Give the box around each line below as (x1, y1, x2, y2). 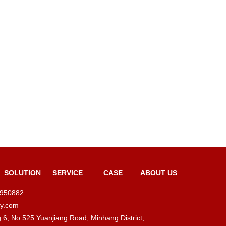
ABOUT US (140, 168, 177, 177)
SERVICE (52, 168, 83, 177)
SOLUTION (4, 168, 41, 177)
